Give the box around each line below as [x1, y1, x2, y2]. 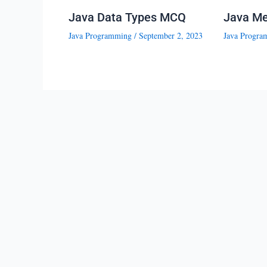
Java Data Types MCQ [68, 10, 186, 25]
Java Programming [68, 30, 132, 42]
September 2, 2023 [138, 30, 203, 42]
